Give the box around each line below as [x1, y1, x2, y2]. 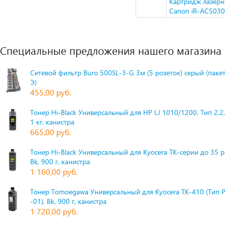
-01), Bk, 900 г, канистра [30, 196, 106, 206]
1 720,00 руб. [30, 206, 77, 216]
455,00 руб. [30, 87, 71, 97]
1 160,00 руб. [30, 166, 77, 177]
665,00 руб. [30, 127, 71, 137]
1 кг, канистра [30, 117, 74, 127]
